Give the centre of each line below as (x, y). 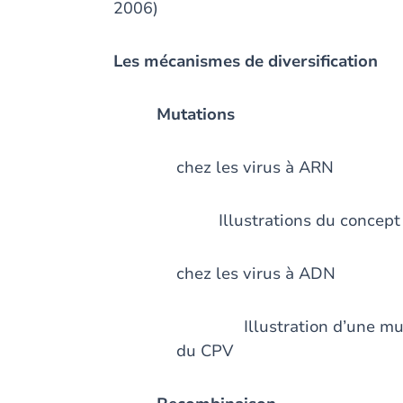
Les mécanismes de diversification (246, 61)
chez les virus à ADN (255, 273)
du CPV (204, 351)
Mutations (198, 114)
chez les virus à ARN (255, 167)
